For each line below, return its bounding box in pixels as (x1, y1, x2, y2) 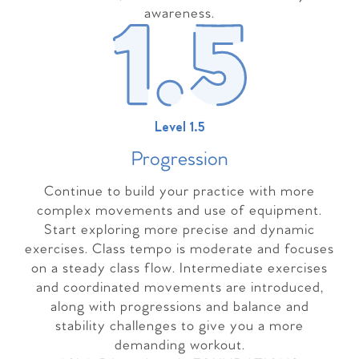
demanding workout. (114, 337, 245, 354)
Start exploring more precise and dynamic (44, 221, 315, 239)
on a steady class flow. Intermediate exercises (31, 260, 328, 277)
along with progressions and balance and (50, 298, 309, 316)
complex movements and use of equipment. (37, 202, 322, 220)
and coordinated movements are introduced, (35, 279, 324, 296)
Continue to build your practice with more (44, 183, 315, 200)
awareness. (144, 5, 215, 22)
